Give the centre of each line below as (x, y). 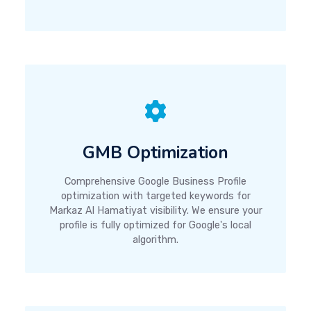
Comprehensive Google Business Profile (155, 182)
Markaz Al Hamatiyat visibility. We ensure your (155, 211)
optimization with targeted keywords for (155, 196)
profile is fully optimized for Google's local (155, 226)
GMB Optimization (155, 153)
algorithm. (155, 240)
